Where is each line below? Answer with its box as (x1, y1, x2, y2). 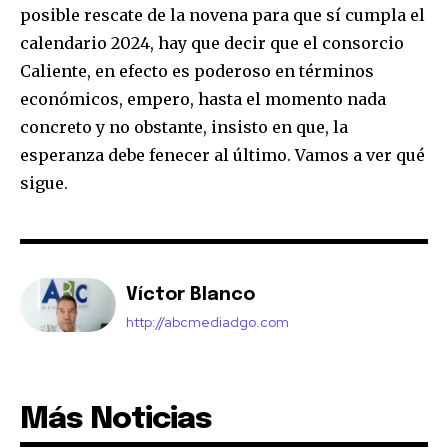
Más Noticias (20, 404, 212, 436)
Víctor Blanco (126, 286, 255, 305)
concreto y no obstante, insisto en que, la (20, 117, 348, 138)
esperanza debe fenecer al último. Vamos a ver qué (20, 145, 425, 166)
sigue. (20, 173, 68, 194)
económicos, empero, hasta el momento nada (20, 89, 386, 110)
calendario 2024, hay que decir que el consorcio (20, 33, 404, 54)
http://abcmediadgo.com (126, 313, 289, 332)
